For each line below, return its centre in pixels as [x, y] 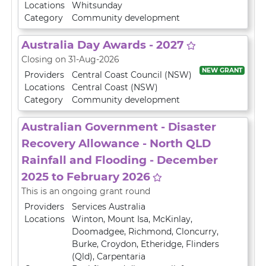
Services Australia [109, 207]
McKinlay [172, 219]
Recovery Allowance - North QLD [116, 143]
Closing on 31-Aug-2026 [70, 59]
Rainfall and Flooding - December [120, 160]
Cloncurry [196, 232]
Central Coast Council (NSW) [132, 75]
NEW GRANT [222, 70]
